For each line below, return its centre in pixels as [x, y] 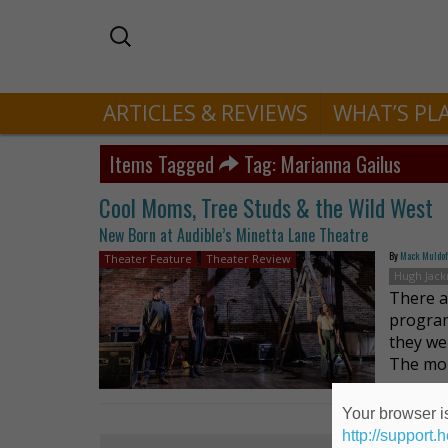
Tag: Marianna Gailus [320, 164]
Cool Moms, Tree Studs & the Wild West [266, 208]
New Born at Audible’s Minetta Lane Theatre [233, 235]
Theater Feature [148, 258]
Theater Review [248, 258]
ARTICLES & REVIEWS [205, 113]
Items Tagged [164, 164]
